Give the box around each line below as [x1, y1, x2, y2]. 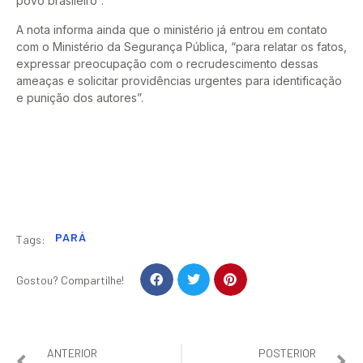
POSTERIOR [258, 346, 316, 361]
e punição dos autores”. [16, 90, 143, 105]
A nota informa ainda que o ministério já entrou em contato [16, 22, 327, 36]
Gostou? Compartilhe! [16, 272, 124, 287]
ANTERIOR [47, 346, 97, 361]
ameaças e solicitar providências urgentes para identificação [16, 73, 342, 88]
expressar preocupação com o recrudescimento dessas [16, 56, 318, 70]
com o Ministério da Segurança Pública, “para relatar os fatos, [16, 39, 347, 53]
